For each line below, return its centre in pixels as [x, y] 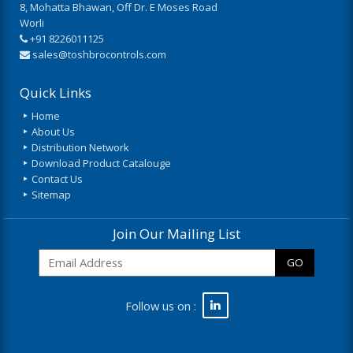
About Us [53, 132]
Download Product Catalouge [101, 163]
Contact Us [57, 179]
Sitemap [51, 195]
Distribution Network [80, 147]
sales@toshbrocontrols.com [99, 54]
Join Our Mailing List [176, 234]
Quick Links [56, 93]
